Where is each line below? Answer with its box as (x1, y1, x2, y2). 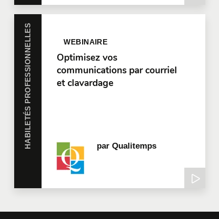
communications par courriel (56, 64, 177, 77)
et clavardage (56, 77, 113, 90)
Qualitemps (112, 141, 157, 151)
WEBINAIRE (64, 38, 108, 46)
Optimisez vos (56, 51, 117, 65)
